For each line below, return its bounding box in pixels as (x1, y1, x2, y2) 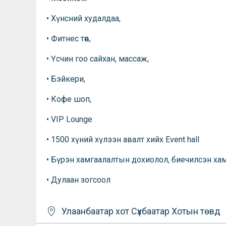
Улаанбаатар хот (62, 206, 131, 216)
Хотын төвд (169, 206, 220, 216)
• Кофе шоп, (46, 94, 91, 104)
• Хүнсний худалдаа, (46, 14, 121, 23)
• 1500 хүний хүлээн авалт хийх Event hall (46, 135, 199, 144)
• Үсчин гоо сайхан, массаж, (46, 54, 149, 64)
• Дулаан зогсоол (46, 175, 110, 185)
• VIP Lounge (46, 115, 92, 124)
